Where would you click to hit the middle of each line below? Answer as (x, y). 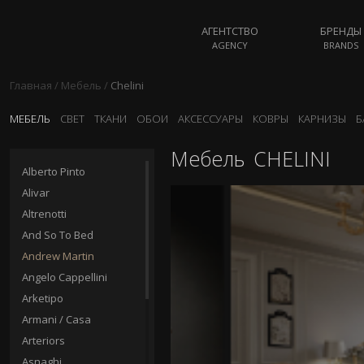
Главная (31, 85)
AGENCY (230, 45)
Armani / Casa (56, 319)
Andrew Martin (58, 256)
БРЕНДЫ (341, 31)
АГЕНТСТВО (230, 31)
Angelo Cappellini (65, 277)
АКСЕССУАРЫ (210, 119)
